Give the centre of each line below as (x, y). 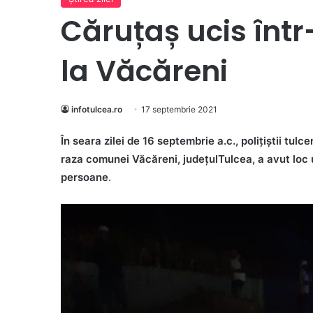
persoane (85, 177)
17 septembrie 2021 (179, 110)
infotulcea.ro (97, 110)
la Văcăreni (144, 71)
